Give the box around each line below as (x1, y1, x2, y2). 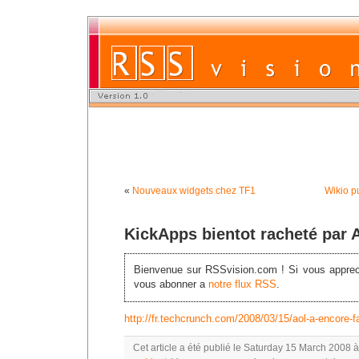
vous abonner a (134, 278, 209, 291)
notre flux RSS (208, 278, 277, 291)
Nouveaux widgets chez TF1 (132, 185, 256, 196)
